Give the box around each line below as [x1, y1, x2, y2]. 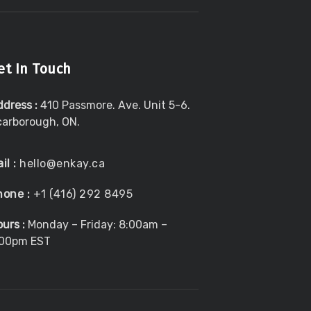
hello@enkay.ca [19, 157, 106, 171]
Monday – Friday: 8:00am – [27, 218, 167, 232]
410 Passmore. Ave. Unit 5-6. [40, 99, 190, 112]
